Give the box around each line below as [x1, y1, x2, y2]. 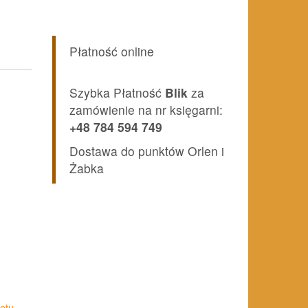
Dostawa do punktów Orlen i [69, 142, 224, 160]
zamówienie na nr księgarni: [69, 101, 223, 119]
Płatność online [69, 43, 154, 60]
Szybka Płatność [69, 84, 162, 102]
